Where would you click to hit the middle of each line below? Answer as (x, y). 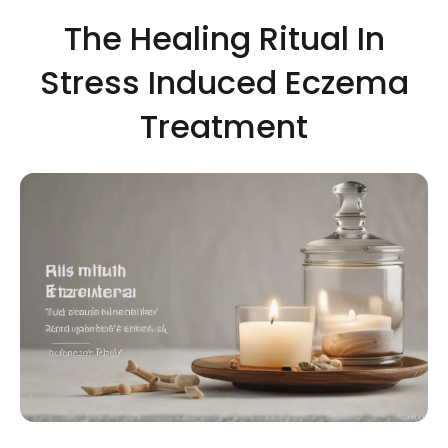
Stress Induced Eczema (224, 82)
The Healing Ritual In (224, 38)
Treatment (224, 126)
